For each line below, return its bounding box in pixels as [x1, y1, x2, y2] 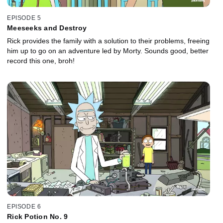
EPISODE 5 [7, 14, 41, 21]
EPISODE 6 [7, 203, 41, 211]
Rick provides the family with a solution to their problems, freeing [7, 36, 210, 45]
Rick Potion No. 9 [7, 213, 68, 221]
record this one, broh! [7, 56, 75, 65]
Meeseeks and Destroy [7, 23, 87, 32]
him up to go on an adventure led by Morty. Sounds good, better [7, 46, 209, 55]
